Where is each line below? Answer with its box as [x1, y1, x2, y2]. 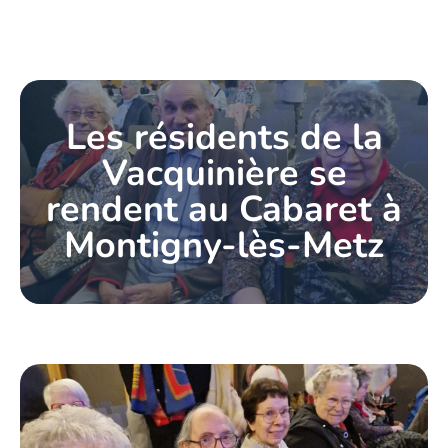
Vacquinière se [101, 149, 347, 198]
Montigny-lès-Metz [64, 221, 384, 270]
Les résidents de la [65, 113, 383, 162]
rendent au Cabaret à [46, 185, 402, 234]
